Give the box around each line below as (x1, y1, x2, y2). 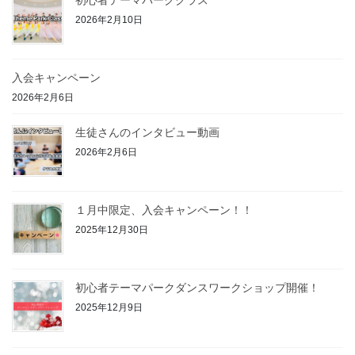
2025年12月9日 (75, 302, 143, 314)
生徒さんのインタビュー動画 (75, 126, 219, 139)
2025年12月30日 (75, 223, 148, 235)
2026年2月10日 (75, 13, 143, 25)
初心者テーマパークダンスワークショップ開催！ (75, 281, 319, 295)
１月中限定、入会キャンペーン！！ (75, 204, 253, 217)
